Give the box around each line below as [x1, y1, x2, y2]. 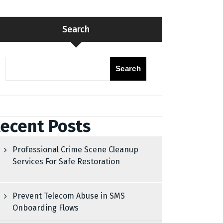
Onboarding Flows [12, 203, 79, 213]
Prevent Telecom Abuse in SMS [12, 191, 125, 201]
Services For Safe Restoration [12, 157, 120, 167]
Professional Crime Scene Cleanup [12, 145, 139, 155]
